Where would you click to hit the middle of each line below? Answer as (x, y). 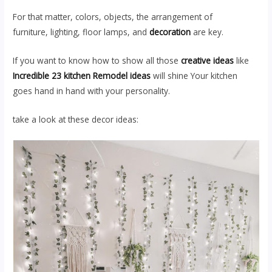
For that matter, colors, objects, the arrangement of (113, 17)
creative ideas (208, 61)
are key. (209, 32)
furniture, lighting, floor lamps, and (81, 32)
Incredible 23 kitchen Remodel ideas (82, 76)
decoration (172, 32)
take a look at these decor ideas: (76, 120)
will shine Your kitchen (194, 76)
